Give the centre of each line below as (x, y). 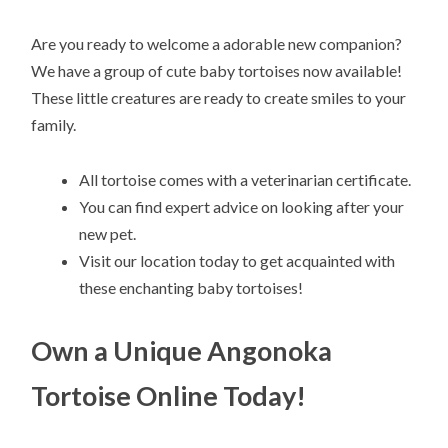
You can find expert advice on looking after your (242, 206)
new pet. (108, 233)
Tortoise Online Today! (169, 395)
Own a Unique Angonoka (182, 350)
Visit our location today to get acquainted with (237, 260)
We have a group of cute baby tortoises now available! (217, 71)
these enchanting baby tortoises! (191, 287)
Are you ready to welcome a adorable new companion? (217, 44)
